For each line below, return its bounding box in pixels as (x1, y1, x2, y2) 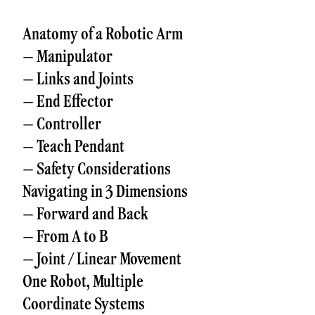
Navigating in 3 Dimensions (22, 179, 188, 202)
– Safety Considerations (22, 157, 171, 180)
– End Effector (22, 89, 113, 112)
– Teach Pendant (22, 134, 124, 157)
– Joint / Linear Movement (22, 247, 181, 270)
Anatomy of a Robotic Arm (22, 22, 183, 45)
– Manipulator (22, 44, 112, 67)
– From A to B (22, 224, 108, 247)
